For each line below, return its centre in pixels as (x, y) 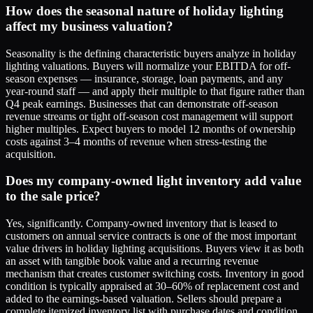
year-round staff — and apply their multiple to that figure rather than (155, 91)
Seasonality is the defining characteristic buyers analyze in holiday (151, 53)
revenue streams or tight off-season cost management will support (149, 116)
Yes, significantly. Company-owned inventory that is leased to (141, 224)
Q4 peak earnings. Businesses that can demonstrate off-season (142, 103)
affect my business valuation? (89, 26)
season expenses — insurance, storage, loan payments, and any (144, 78)
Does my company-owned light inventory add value (153, 181)
